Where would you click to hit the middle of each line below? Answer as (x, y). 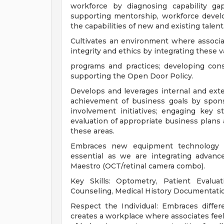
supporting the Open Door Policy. (132, 76)
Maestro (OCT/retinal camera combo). (138, 166)
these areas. (92, 131)
